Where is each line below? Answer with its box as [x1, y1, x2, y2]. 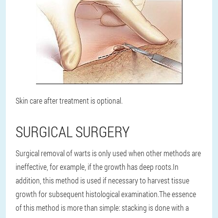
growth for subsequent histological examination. [16, 189, 159, 199]
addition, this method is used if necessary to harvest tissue [16, 175, 189, 185]
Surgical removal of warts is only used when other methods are [16, 148, 201, 158]
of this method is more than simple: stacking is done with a [16, 202, 189, 213]
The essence [159, 189, 196, 199]
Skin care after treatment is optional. [16, 95, 123, 106]
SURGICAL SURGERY [16, 122, 129, 141]
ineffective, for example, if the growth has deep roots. [16, 162, 173, 172]
